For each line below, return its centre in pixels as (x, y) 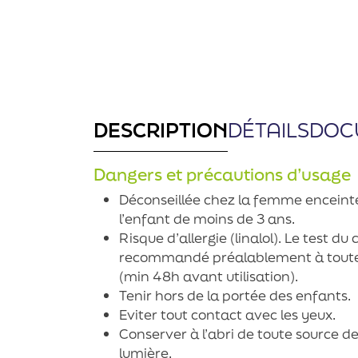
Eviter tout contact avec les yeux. (227, 314)
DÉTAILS (268, 130)
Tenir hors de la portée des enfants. (235, 295)
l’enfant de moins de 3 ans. (207, 218)
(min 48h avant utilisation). (209, 276)
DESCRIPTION (161, 130)
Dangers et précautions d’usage (222, 175)
